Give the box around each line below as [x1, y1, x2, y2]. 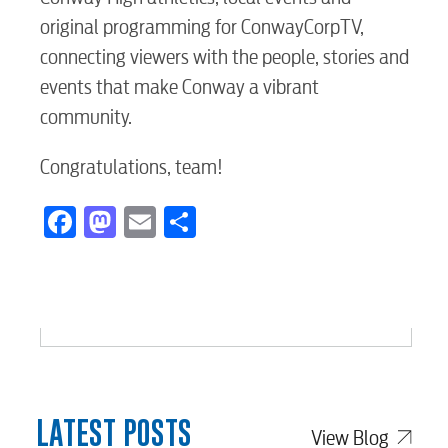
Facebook [76, 199, 197, 237]
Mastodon [116, 199, 242, 237]
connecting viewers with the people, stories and [40, 45, 409, 69]
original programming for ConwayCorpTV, [40, 15, 364, 39]
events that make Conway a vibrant [40, 75, 319, 99]
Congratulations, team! [40, 155, 223, 179]
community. [40, 105, 133, 129]
